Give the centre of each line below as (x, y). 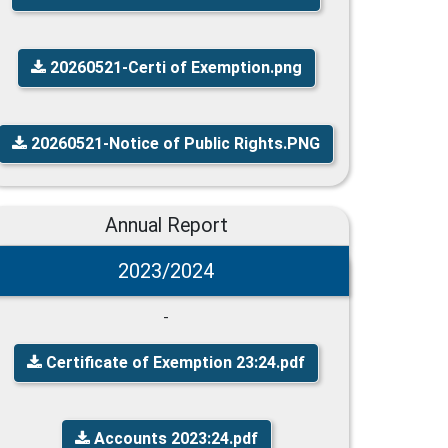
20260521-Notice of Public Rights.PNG (173, 143)
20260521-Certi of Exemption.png (173, 67)
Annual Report (166, 225)
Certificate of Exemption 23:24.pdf (173, 362)
